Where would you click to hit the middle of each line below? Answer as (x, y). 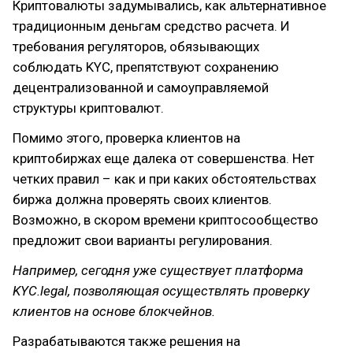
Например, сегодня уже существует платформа (158, 270)
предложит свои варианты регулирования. (143, 240)
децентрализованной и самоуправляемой (141, 87)
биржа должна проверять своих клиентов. (142, 199)
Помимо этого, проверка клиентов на (126, 138)
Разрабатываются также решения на (126, 341)
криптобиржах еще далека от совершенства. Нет (163, 158)
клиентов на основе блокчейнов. (114, 311)
